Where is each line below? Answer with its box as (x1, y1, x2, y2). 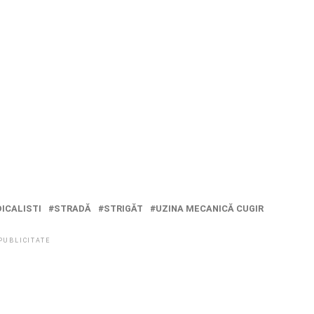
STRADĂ (54, 203, 91, 214)
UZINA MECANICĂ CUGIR (156, 203, 264, 214)
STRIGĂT (104, 203, 143, 214)
